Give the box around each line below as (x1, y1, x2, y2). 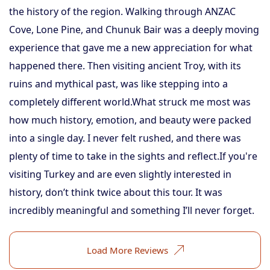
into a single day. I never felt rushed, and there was (9, 131, 241, 145)
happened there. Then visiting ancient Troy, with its (9, 59, 241, 72)
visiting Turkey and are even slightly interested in (9, 168, 231, 181)
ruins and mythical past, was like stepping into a (9, 77, 228, 90)
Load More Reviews (86, 244, 168, 256)
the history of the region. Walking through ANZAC (9, 5, 236, 18)
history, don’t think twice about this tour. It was (9, 186, 222, 199)
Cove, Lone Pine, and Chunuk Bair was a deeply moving (9, 23, 259, 36)
